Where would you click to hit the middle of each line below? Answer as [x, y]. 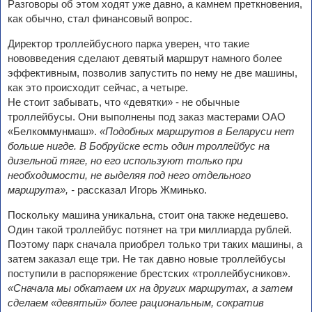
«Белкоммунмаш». [54, 132]
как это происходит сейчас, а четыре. [98, 88]
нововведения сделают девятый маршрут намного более [145, 58]
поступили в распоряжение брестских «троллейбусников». [149, 274]
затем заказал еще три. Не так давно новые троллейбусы [147, 259]
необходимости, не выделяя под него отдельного [129, 175]
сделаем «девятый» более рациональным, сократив [136, 303]
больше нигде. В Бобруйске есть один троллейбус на [139, 146]
